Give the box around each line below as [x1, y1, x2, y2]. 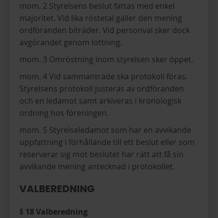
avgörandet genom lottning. [19, 37, 122, 48]
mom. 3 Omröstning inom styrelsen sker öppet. [19, 54, 193, 65]
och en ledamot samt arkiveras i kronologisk [19, 95, 182, 106]
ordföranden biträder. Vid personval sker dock [19, 25, 190, 36]
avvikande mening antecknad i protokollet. [19, 161, 175, 172]
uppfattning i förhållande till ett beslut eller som [19, 137, 195, 147]
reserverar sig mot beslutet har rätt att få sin [19, 149, 183, 160]
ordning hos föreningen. [19, 108, 109, 118]
